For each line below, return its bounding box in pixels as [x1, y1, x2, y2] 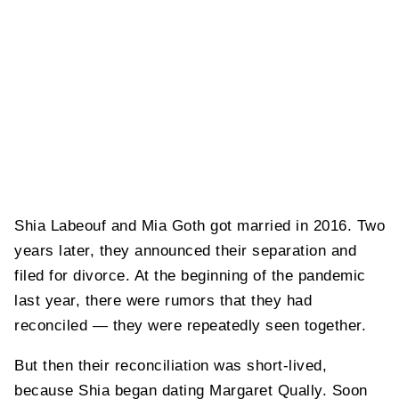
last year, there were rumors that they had [14, 291, 312, 309]
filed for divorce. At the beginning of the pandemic [14, 266, 366, 284]
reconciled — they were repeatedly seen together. [14, 316, 366, 334]
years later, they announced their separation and [14, 241, 356, 259]
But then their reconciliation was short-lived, [14, 356, 327, 374]
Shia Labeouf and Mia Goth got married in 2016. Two [14, 216, 385, 234]
